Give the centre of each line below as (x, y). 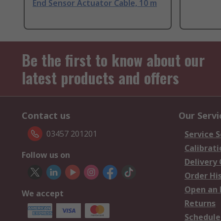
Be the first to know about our (113, 60)
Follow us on (46, 155)
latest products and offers (100, 78)
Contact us (46, 116)
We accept (43, 194)
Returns (200, 203)
